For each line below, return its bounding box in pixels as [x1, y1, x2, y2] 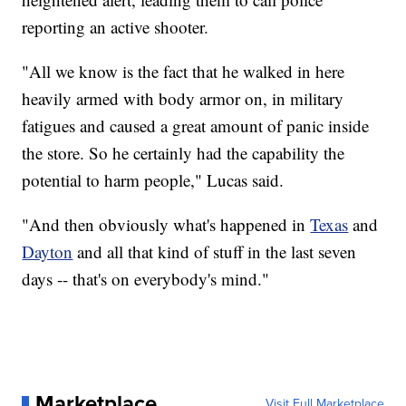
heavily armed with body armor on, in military [22, 87, 344, 111]
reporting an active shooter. [22, 15, 209, 39]
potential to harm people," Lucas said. [22, 169, 285, 192]
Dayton [22, 240, 73, 264]
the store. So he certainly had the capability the [22, 141, 345, 165]
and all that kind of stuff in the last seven [77, 240, 357, 264]
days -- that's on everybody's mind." [22, 267, 270, 291]
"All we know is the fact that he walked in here [22, 60, 345, 83]
